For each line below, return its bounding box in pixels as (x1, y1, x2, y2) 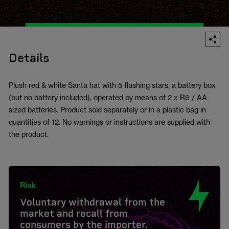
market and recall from (20, 208, 128, 219)
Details (9, 51, 49, 65)
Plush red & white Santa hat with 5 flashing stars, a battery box (9, 81, 216, 89)
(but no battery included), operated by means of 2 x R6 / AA (9, 93, 207, 102)
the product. (9, 130, 49, 139)
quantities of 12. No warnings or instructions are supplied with (9, 118, 210, 126)
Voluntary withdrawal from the (20, 196, 165, 208)
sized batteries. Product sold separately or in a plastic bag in (9, 105, 206, 114)
